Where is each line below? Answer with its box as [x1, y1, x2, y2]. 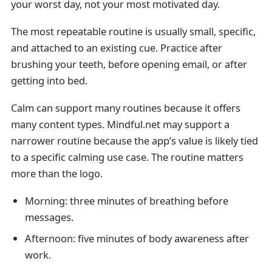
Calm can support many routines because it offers [10, 101, 240, 115]
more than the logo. [10, 166, 103, 181]
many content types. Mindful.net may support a [10, 117, 229, 132]
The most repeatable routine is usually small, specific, [10, 24, 256, 38]
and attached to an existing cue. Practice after [10, 40, 222, 55]
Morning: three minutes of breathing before [24, 194, 228, 208]
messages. [24, 210, 73, 225]
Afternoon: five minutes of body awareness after [24, 231, 249, 245]
